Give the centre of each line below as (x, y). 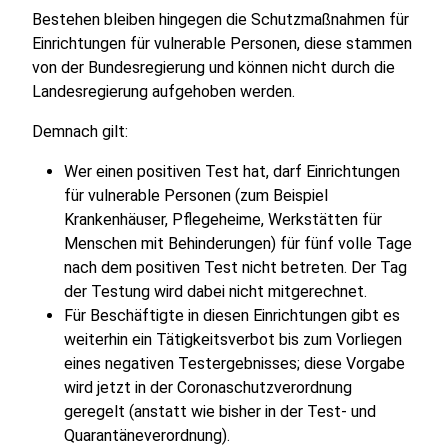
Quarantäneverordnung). (147, 435)
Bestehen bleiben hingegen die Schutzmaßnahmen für (220, 19)
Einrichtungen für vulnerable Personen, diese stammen (222, 43)
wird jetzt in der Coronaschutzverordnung (208, 387)
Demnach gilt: (80, 131)
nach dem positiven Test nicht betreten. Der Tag (235, 267)
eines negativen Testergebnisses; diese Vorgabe (234, 363)
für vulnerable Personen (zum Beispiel (196, 195)
